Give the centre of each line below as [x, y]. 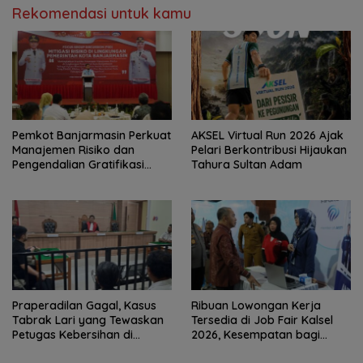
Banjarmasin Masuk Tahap [85, 350]
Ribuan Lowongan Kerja [256, 306]
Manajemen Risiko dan [73, 150]
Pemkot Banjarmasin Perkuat [92, 136]
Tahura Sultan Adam [247, 165]
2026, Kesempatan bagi [256, 335]
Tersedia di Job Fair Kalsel [262, 320]
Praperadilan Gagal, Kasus [84, 306]
